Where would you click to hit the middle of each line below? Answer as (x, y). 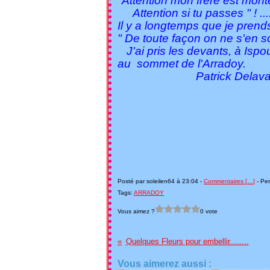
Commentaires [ (225, 181)
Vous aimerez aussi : (165, 264)
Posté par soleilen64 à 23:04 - (161, 181)
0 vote (209, 211)
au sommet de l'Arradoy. (183, 64)
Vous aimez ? (136, 211)
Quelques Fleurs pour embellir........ (187, 241)
